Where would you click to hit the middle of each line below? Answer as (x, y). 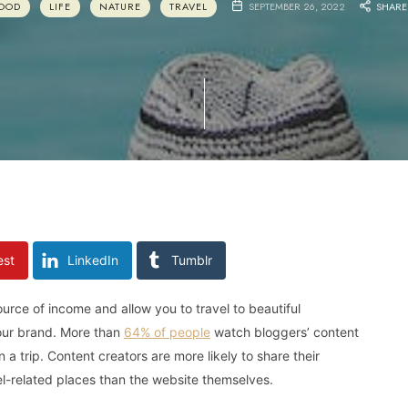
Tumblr (192, 260)
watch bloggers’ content (285, 331)
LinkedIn (93, 260)
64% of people (167, 331)
